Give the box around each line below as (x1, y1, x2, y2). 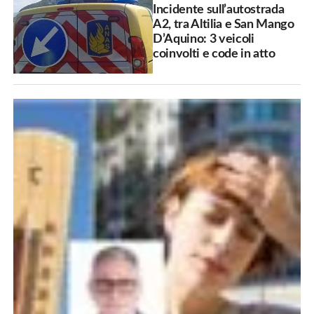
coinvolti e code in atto (153, 47, 275, 60)
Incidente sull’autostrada (153, 3, 285, 15)
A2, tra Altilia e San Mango (153, 18, 294, 30)
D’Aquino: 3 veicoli (153, 32, 254, 45)
